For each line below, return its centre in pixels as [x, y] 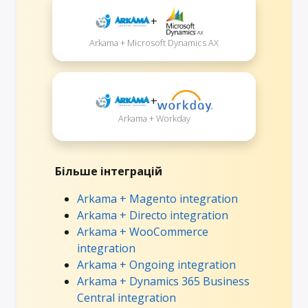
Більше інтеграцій [109, 171]
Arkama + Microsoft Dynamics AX [154, 42]
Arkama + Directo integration [153, 215]
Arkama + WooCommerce [143, 231]
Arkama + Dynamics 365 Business [163, 281]
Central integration [126, 297]
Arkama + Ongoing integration [156, 264]
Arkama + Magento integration [157, 198]
